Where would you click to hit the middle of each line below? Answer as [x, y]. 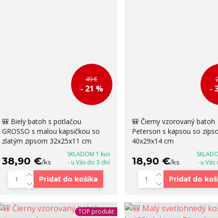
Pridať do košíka [69, 179]
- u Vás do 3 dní [89, 163]
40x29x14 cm [153, 141]
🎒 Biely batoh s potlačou [41, 122]
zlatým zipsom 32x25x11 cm [46, 141]
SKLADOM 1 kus [88, 154]
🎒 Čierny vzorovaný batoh [173, 122]
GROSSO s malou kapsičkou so [51, 131]
